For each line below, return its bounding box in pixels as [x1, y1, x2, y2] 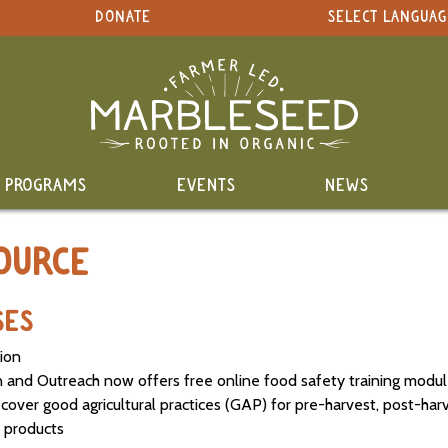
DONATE [94, 9, 151, 25]
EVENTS [176, 176, 236, 195]
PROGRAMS [5, 176, 88, 195]
